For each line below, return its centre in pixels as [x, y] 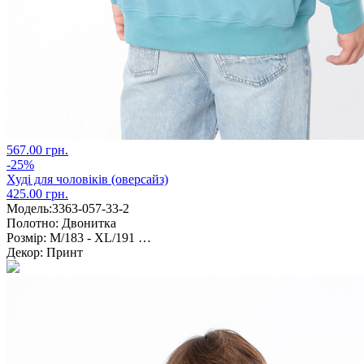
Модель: [29, 208]
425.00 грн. [37, 193]
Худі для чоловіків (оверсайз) [87, 179]
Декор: [25, 252]
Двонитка [87, 223]
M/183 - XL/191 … [99, 237]
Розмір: [26, 237]
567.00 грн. [37, 149]
